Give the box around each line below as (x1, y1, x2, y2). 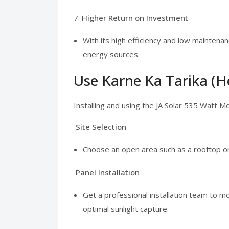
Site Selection (74, 121, 126, 132)
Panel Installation (76, 167, 140, 177)
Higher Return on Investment (82, 12, 188, 23)
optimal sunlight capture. (83, 203, 169, 214)
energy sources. (83, 49, 140, 59)
